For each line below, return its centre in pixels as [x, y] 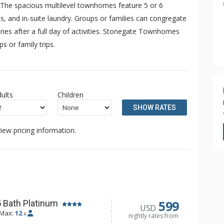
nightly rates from [153, 216]
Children [71, 95]
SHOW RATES [155, 107]
